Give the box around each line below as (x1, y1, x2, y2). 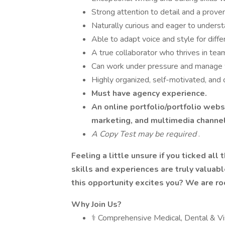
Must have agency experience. (91, 88, 207, 99)
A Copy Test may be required (91, 129, 198, 140)
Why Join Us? (71, 199, 122, 210)
